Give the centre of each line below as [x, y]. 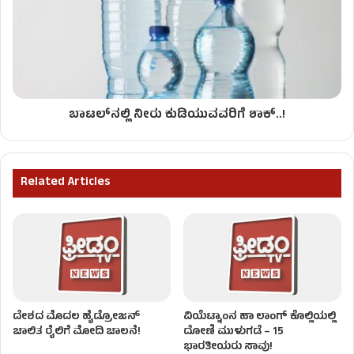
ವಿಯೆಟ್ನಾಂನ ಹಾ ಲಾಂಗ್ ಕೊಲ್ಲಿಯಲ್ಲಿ [260, 318]
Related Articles [65, 183]
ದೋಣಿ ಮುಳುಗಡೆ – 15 [233, 333]
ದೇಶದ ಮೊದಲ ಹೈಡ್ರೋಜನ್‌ [76, 318]
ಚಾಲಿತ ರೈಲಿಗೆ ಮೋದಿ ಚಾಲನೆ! [77, 333]
